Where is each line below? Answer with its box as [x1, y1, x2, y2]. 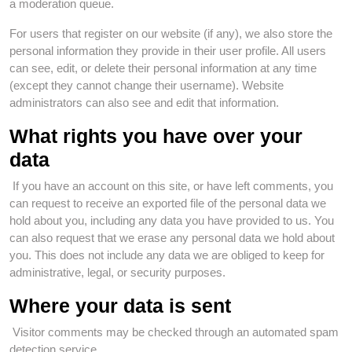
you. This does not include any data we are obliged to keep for [9, 248, 324, 262]
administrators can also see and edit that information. [9, 96, 279, 109]
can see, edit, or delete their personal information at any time [9, 61, 317, 75]
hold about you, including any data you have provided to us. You [9, 214, 334, 227]
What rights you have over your [9, 125, 302, 147]
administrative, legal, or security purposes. [9, 266, 225, 279]
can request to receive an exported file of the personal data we [9, 196, 326, 210]
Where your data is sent [9, 295, 231, 317]
